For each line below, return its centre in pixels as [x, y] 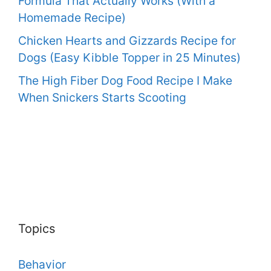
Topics [37, 229]
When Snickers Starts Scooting [102, 97]
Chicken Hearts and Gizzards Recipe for [127, 40]
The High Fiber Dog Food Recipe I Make [125, 80]
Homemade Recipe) [72, 18]
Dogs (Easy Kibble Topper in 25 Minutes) [129, 57]
